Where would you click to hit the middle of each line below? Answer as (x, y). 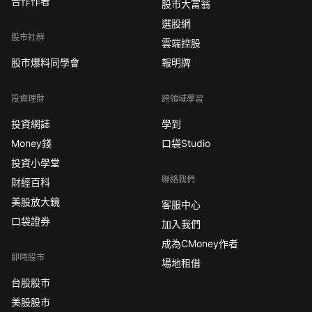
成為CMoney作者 (200, 243)
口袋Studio (186, 143)
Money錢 (32, 143)
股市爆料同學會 (46, 62)
